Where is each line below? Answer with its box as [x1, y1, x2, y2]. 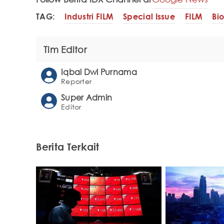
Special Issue [123, 11, 175, 21]
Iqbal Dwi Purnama [61, 67, 137, 77]
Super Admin [61, 92, 112, 103]
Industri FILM [64, 11, 113, 21]
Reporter [61, 77, 92, 86]
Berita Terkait [36, 140, 99, 153]
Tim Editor [43, 44, 86, 55]
